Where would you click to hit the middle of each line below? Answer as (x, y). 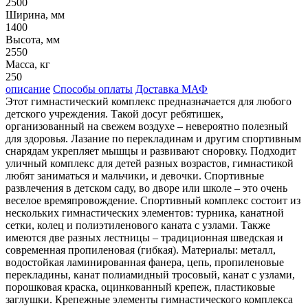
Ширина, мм (35, 14)
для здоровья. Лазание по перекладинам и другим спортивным (153, 138)
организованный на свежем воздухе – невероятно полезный (147, 126)
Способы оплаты (93, 89)
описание (28, 89)
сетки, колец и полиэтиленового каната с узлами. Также (138, 225)
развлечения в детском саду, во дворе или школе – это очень (146, 188)
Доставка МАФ (172, 89)
